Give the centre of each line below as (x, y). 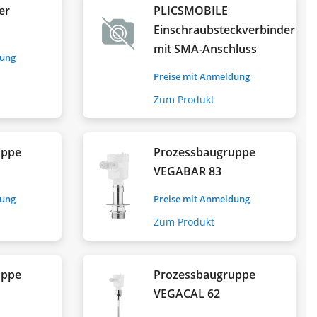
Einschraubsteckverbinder (225, 29)
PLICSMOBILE (191, 10)
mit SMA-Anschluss (206, 48)
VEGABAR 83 (188, 171)
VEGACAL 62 (187, 293)
